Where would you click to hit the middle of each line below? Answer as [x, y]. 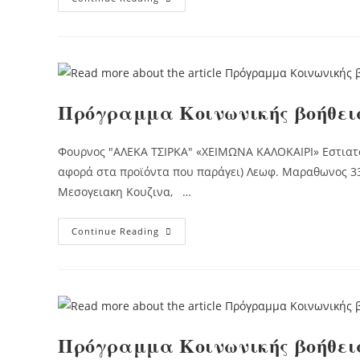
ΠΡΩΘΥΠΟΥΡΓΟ [204, 32]
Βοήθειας [186, 253]
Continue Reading [115, 231]
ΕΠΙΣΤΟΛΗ [188, 9]
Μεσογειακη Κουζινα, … [125, 191]
